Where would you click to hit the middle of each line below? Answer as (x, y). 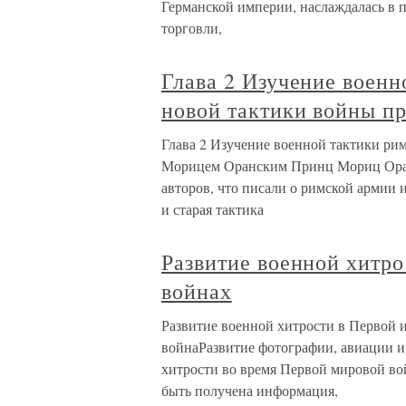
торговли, (192, 28)
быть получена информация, (250, 390)
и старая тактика (213, 209)
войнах (197, 291)
